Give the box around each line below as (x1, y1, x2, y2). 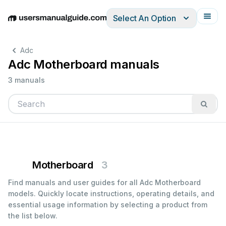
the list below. (8, 211, 58, 220)
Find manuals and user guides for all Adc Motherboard (8, 178, 201, 187)
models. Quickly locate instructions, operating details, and (8, 189, 214, 198)
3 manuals (8, 76, 45, 84)
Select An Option (112, 13, 176, 23)
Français (125, 18, 158, 29)
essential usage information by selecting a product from (8, 200, 207, 209)
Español (67, 18, 97, 29)
